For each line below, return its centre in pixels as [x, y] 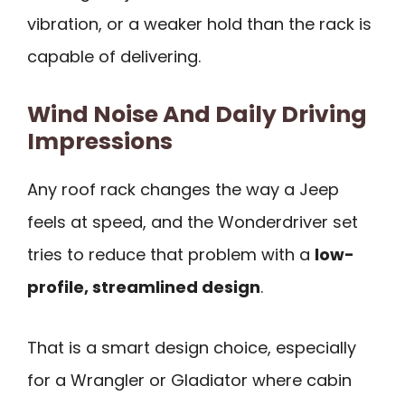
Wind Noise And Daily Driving [197, 114]
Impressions [100, 141]
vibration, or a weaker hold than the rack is [199, 24]
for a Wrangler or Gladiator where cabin [189, 380]
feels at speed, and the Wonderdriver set [193, 221]
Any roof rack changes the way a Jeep [183, 189]
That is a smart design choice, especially [192, 347]
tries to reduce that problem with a [171, 254]
